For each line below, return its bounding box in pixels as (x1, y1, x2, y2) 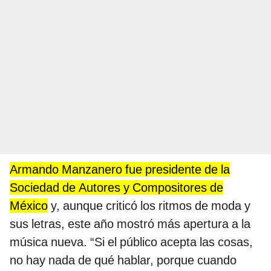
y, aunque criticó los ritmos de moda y (48, 198, 250, 214)
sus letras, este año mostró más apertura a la (10, 217, 250, 232)
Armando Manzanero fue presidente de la (10, 162, 230, 177)
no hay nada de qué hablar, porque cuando (10, 253, 237, 268)
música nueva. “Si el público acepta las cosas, (10, 235, 253, 250)
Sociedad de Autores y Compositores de (10, 180, 223, 195)
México (10, 198, 48, 214)
